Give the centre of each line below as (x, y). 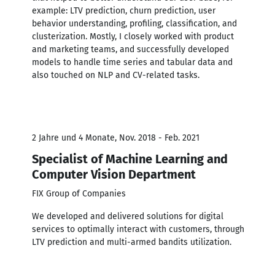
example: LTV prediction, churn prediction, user (124, 10)
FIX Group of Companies (79, 193)
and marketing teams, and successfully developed (130, 49)
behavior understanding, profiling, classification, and (134, 23)
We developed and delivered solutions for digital (128, 216)
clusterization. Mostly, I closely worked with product (133, 36)
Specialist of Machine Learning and (130, 159)
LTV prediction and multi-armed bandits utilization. (132, 242)
